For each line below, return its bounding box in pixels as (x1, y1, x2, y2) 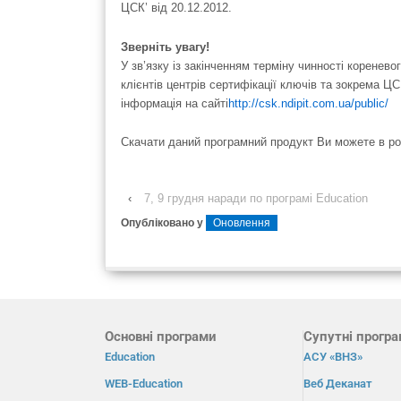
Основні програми (105, 328, 217, 346)
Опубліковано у (121, 217, 206, 230)
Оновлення (213, 217, 270, 230)
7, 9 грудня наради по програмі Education (143, 192, 368, 206)
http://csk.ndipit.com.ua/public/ (228, 96, 388, 110)
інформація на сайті (121, 96, 228, 110)
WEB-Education (105, 377, 183, 391)
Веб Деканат (303, 377, 373, 391)
